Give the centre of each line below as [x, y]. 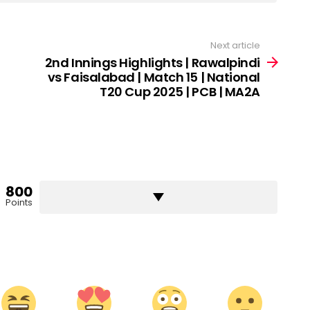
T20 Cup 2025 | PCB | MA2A [180, 92]
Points [19, 203]
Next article [235, 45]
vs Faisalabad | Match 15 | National [154, 77]
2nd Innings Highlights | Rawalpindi [152, 63]
